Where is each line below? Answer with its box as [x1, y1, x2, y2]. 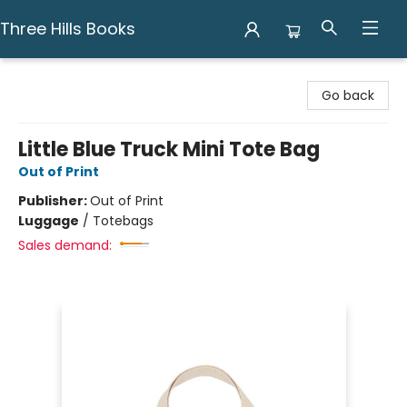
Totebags [93, 212, 154, 230]
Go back [322, 86, 374, 104]
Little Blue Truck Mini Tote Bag [18, 135, 320, 164]
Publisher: [18, 192, 90, 210]
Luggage [18, 212, 79, 230]
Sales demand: [18, 236, 112, 254]
